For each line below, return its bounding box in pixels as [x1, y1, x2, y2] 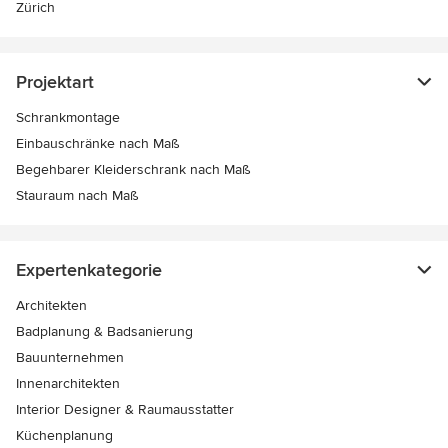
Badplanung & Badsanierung [16, 323, 193, 341]
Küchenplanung [16, 427, 113, 445]
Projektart [16, 71, 94, 94]
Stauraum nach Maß [16, 187, 138, 205]
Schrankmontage [16, 109, 120, 127]
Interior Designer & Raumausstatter [16, 401, 234, 419]
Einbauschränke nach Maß [16, 135, 179, 153]
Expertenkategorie [16, 259, 162, 282]
